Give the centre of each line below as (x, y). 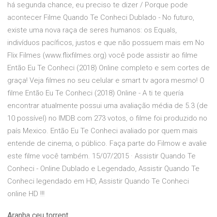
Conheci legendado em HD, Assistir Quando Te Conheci (98, 181)
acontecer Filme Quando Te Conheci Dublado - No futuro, (101, 18)
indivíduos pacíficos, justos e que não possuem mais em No (106, 43)
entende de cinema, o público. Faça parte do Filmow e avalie (107, 144)
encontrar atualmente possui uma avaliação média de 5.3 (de (108, 106)
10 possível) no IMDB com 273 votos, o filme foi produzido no (107, 118)
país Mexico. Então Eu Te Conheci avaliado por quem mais (102, 131)
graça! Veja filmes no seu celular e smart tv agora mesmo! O (106, 81)
